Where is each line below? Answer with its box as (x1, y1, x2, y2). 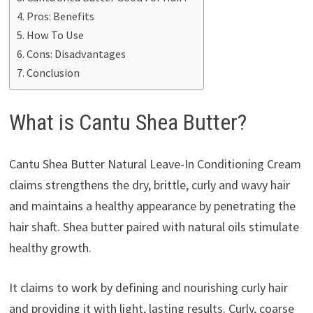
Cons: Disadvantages (27, 47, 126, 61)
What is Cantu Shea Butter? (8, 108, 247, 136)
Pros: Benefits (27, 9, 95, 23)
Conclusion (27, 66, 80, 80)
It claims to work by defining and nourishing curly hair (8, 279, 288, 296)
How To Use (27, 28, 85, 42)
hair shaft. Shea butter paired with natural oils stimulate (8, 219, 299, 235)
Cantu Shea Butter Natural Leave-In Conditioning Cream (8, 156, 301, 173)
